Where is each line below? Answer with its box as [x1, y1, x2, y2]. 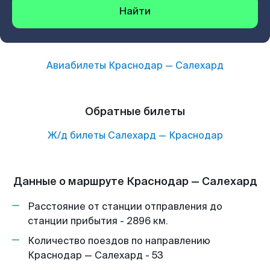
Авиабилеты [46, 59, 108, 72]
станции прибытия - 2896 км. [28, 215, 168, 227]
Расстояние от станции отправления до [28, 200, 222, 213]
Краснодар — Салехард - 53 [28, 249, 163, 262]
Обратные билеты [85, 104, 185, 119]
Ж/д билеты [47, 129, 105, 142]
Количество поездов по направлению [28, 234, 210, 247]
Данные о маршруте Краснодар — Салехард [13, 174, 257, 189]
